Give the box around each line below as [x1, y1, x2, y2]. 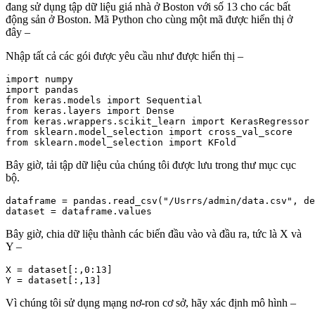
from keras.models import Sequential [6, 95, 202, 106]
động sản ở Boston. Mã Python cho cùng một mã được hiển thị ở [6, 13, 292, 26]
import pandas [6, 84, 79, 96]
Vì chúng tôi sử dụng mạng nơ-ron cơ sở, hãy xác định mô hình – [6, 297, 296, 309]
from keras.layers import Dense [6, 105, 174, 117]
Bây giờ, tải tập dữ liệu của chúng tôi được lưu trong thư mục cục [6, 159, 296, 172]
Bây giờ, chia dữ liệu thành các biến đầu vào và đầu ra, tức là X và [6, 228, 302, 240]
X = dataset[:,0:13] [6, 264, 112, 276]
